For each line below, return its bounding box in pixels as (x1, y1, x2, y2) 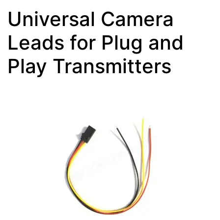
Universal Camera (7, 6, 174, 31)
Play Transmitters (7, 54, 171, 78)
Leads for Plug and (7, 30, 184, 55)
